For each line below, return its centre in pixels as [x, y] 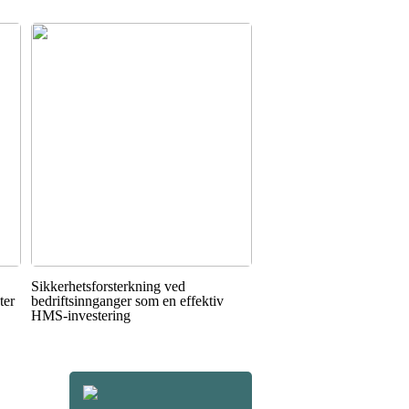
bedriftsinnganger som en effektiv [127, 301]
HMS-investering [80, 316]
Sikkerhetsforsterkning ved [108, 287]
